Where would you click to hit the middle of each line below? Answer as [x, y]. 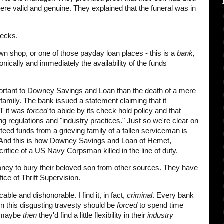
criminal [140, 196]
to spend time [160, 206]
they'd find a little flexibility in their [92, 216]
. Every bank [173, 196]
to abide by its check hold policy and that [114, 111]
